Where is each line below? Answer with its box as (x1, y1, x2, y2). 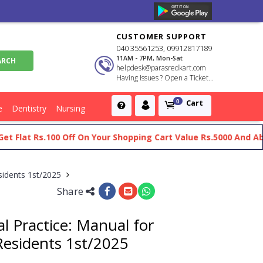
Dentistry (12, 103, 46, 114)
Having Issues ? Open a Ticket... (116, 73, 214, 83)
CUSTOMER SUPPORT (116, 31, 207, 42)
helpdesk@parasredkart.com (116, 63, 207, 73)
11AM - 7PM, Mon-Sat (116, 54, 183, 62)
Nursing (56, 103, 85, 114)
